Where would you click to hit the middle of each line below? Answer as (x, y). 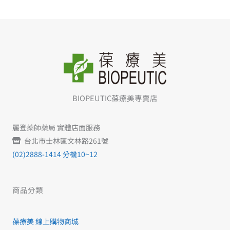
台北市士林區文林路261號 (66, 141)
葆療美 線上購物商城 (45, 222)
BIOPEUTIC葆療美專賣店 (115, 98)
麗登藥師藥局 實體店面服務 (56, 128)
